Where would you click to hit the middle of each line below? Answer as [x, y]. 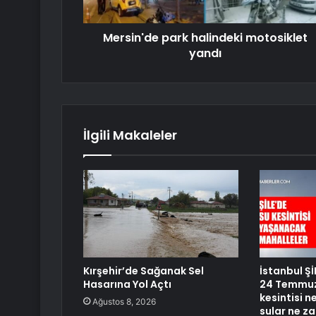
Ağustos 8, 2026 [124, 302]
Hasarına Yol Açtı [127, 285]
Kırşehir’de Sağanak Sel [144, 271]
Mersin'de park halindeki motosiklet [205, 38]
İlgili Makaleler [130, 135]
